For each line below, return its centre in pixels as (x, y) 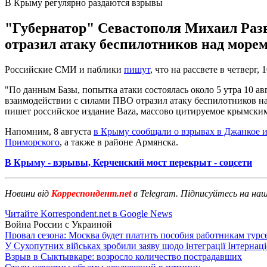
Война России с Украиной (58, 224)
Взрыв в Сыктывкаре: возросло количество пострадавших (123, 256)
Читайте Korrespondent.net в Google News (89, 213)
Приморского (32, 142)
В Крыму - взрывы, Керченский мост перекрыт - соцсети (128, 162)
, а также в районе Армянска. (119, 142)
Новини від (27, 193)
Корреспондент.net (91, 193)
